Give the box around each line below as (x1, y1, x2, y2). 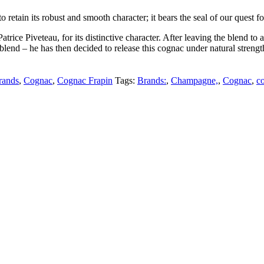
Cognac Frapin (57, 75, 113, 85)
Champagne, (171, 75, 218, 85)
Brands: (137, 75, 166, 85)
